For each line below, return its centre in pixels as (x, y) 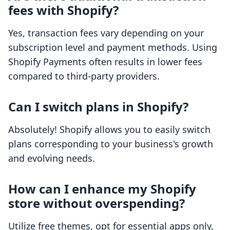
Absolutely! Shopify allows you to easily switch (109, 130)
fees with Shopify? (63, 10)
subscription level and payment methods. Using (113, 47)
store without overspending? (97, 203)
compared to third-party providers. (84, 76)
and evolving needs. (52, 158)
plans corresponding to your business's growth (111, 144)
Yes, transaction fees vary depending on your (106, 33)
